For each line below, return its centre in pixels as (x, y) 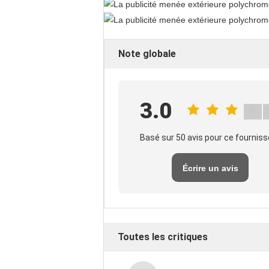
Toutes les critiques (163, 237)
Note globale (147, 53)
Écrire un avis (210, 168)
